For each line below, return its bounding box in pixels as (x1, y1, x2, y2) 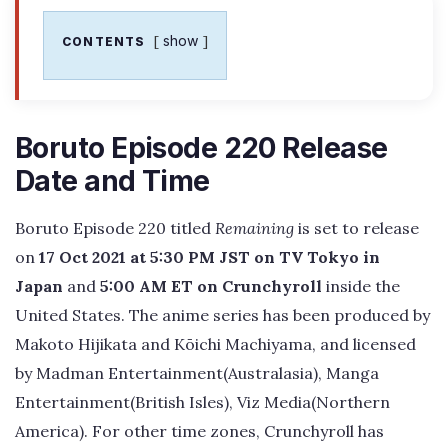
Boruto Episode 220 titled (15, 218, 215, 239)
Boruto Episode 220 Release (15, 131, 388, 166)
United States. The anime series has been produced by (15, 305, 430, 326)
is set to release (294, 218, 419, 239)
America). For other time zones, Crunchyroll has (15, 421, 384, 442)
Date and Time (15, 164, 210, 199)
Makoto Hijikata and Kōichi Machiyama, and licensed (15, 334, 416, 355)
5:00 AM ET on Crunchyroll (100, 276, 322, 297)
